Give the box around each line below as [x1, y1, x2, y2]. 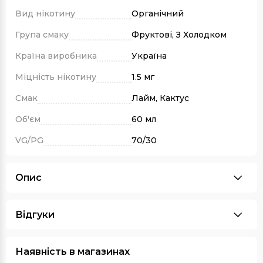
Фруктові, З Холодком [131, 29, 227, 41]
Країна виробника [15, 50, 97, 62]
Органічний [131, 8, 184, 19]
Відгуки [15, 209, 55, 221]
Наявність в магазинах [15, 246, 130, 258]
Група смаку [15, 29, 69, 41]
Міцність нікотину [15, 72, 96, 83]
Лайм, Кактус [131, 93, 189, 104]
